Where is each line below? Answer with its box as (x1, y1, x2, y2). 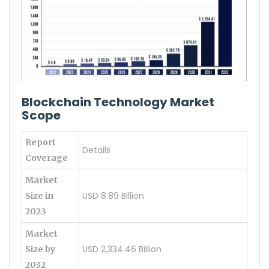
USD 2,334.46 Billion (82, 243, 162, 255)
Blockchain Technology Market (22, 94, 214, 110)
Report (25, 137, 56, 148)
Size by (25, 244, 55, 255)
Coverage (25, 153, 68, 163)
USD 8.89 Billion (82, 190, 144, 202)
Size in (25, 190, 53, 201)
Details (82, 144, 110, 156)
